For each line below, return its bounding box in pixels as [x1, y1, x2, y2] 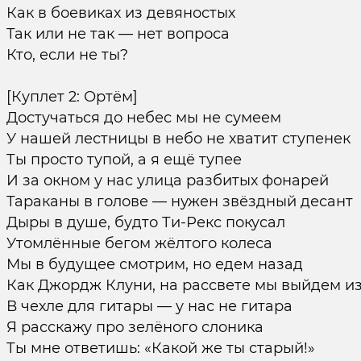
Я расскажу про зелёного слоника [6, 318, 263, 336]
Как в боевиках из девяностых [6, 4, 235, 22]
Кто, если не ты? [6, 46, 128, 64]
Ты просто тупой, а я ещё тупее [6, 151, 242, 168]
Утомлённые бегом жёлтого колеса [6, 234, 272, 252]
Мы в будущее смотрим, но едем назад [6, 255, 303, 273]
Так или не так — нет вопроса [6, 25, 230, 43]
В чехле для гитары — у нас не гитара [6, 297, 293, 315]
